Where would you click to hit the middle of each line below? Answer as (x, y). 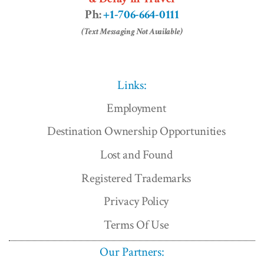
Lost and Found (136, 155)
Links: (132, 85)
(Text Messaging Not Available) (132, 32)
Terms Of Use (136, 225)
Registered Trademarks (136, 178)
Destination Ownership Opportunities (136, 131)
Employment (136, 108)
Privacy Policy (136, 202)
